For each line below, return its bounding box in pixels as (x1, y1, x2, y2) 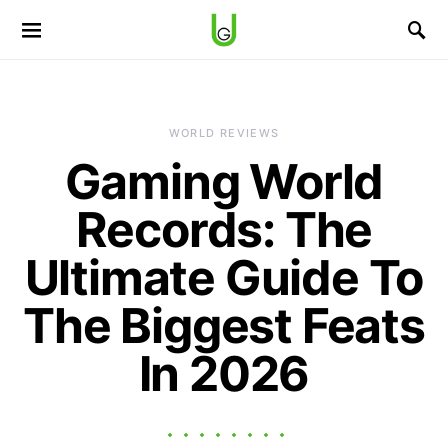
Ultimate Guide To (24, 248, 424, 307)
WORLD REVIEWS (168, 126, 280, 140)
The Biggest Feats (23, 296, 425, 355)
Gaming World (64, 152, 384, 211)
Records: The (75, 200, 373, 259)
